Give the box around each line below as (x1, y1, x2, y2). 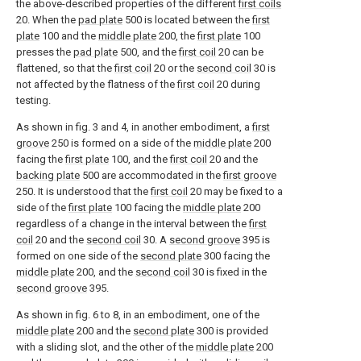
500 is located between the (122, 14, 252, 26)
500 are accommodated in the (80, 169, 223, 181)
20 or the (151, 62, 197, 74)
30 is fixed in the (190, 266, 267, 278)
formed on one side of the (16, 250, 140, 262)
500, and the (118, 46, 179, 58)
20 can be (216, 46, 263, 58)
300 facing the (201, 250, 270, 262)
